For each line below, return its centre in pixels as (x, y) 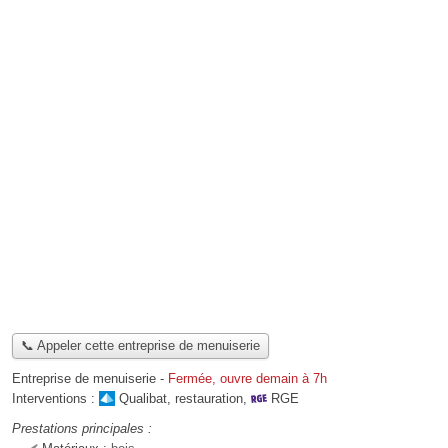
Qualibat (143, 399)
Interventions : (55, 399)
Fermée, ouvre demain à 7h (247, 379)
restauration (209, 399)
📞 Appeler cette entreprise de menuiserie (140, 346)
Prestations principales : (82, 429)
